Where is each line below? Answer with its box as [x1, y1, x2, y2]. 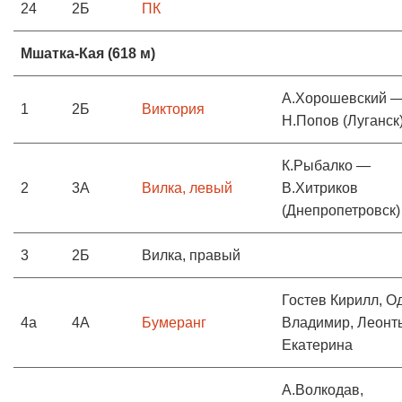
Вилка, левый [142, 180, 232, 196]
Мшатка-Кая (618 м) [21, 46, 155, 61]
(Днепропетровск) [282, 203, 400, 218]
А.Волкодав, [282, 382, 363, 398]
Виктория [142, 101, 205, 117]
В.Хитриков [282, 180, 358, 196]
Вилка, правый [142, 248, 240, 263]
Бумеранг [142, 315, 206, 330]
